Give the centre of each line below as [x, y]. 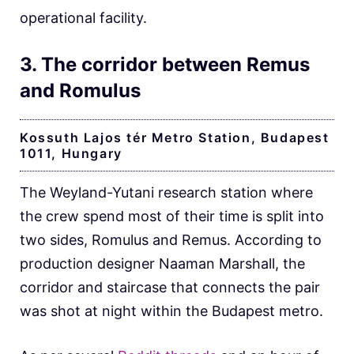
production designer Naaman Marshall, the [162, 263]
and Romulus [80, 90]
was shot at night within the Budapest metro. [173, 311]
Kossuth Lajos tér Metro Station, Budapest [175, 137]
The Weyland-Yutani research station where [166, 192]
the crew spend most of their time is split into [172, 216]
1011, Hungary [71, 153]
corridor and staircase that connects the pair [170, 287]
